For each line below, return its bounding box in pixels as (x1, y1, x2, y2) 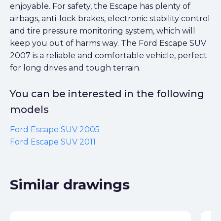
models (10, 104, 49, 116)
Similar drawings (10, 176, 130, 193)
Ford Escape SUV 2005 (10, 125, 100, 135)
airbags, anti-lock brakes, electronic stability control (10, 14, 210, 24)
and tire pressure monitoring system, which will (10, 26, 195, 36)
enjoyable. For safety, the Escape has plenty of (10, 1, 190, 11)
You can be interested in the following (10, 88, 204, 100)
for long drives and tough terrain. (10, 63, 141, 73)
